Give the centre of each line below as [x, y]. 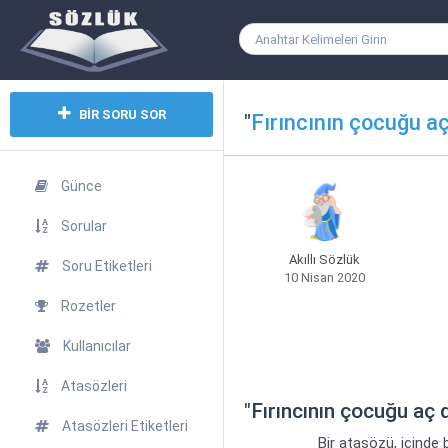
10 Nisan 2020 [325, 277]
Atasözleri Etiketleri [125, 426]
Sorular [84, 226]
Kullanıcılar [97, 346]
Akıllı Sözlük [325, 259]
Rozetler [88, 306]
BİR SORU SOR [120, 114]
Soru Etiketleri [107, 266]
